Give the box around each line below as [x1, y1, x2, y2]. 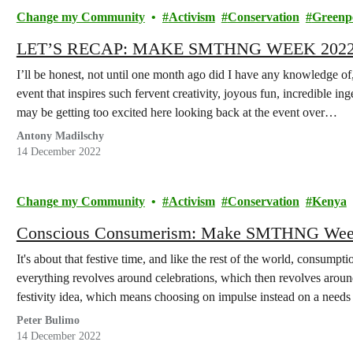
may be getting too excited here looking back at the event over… [16, 106, 337, 119]
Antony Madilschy [16, 130, 104, 142]
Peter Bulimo [16, 314, 80, 326]
